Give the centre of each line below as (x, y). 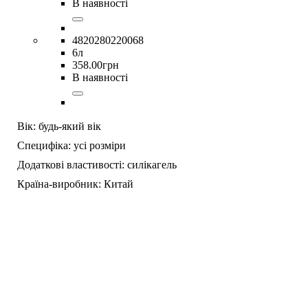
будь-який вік (70, 126)
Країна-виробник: (59, 184)
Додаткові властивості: (71, 164)
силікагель (152, 164)
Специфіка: (44, 145)
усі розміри (100, 145)
